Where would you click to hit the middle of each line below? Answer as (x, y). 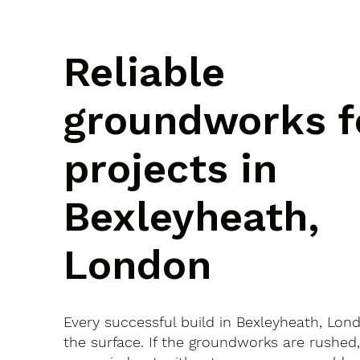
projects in (171, 169)
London (138, 265)
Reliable (145, 72)
